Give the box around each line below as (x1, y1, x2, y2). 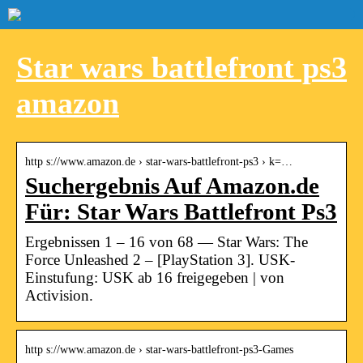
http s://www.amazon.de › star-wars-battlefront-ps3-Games (25, 343, 293, 356)
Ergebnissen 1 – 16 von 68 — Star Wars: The (25, 233, 308, 250)
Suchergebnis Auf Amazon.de (25, 173, 319, 199)
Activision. (25, 286, 93, 304)
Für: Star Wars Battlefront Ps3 (25, 199, 337, 224)
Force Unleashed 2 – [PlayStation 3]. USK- (25, 250, 295, 268)
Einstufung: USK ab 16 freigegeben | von (25, 268, 284, 286)
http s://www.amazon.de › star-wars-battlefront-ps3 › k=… (25, 155, 293, 168)
